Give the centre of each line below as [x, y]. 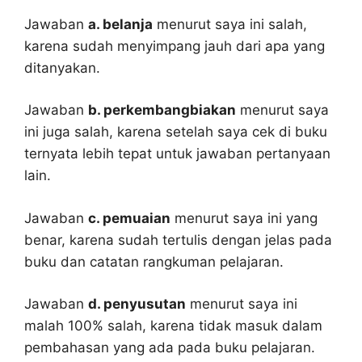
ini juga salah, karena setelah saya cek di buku [176, 132]
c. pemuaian [129, 218]
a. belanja [120, 24]
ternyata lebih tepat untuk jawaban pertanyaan [177, 154]
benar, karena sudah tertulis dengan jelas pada [178, 240]
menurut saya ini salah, [230, 24]
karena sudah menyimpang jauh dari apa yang [175, 46]
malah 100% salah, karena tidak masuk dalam [173, 326]
